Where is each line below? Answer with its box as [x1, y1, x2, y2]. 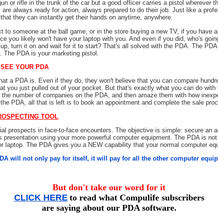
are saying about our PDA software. [41, 202, 177, 213]
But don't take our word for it [53, 182, 165, 192]
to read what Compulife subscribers [69, 192, 204, 202]
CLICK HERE [14, 192, 68, 202]
